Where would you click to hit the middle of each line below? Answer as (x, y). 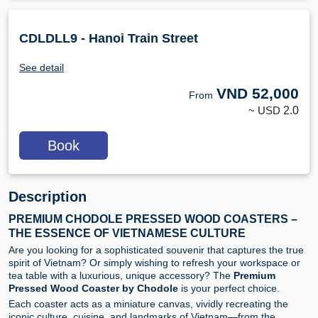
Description (48, 197)
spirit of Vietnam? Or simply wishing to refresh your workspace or (154, 263)
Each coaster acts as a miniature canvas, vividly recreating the (148, 304)
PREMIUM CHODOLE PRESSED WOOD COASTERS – (153, 219)
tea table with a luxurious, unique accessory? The (121, 275)
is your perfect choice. (229, 288)
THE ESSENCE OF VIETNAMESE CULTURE (127, 233)
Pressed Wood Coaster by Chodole (93, 288)
